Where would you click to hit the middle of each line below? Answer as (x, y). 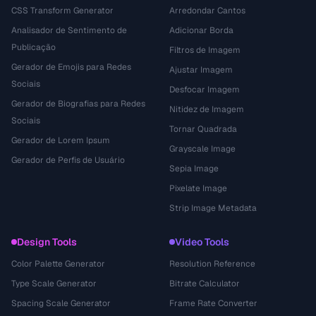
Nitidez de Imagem (207, 109)
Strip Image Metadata (213, 208)
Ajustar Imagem (201, 70)
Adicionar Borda (201, 30)
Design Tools (47, 242)
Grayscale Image (202, 149)
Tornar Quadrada (203, 129)
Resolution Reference (212, 264)
